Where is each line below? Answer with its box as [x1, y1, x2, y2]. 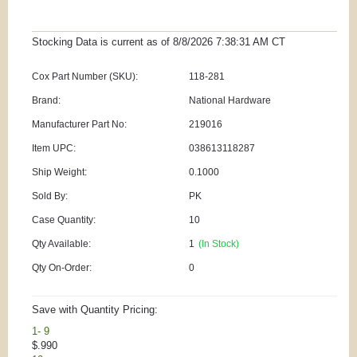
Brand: [32, 95, 61, 107]
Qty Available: [32, 238, 91, 250]
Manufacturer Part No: [32, 119, 127, 131]
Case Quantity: [32, 214, 96, 226]
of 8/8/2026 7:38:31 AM [161, 36, 269, 49]
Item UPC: [32, 143, 76, 155]
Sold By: [32, 190, 68, 202]
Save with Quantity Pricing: [32, 304, 158, 316]
